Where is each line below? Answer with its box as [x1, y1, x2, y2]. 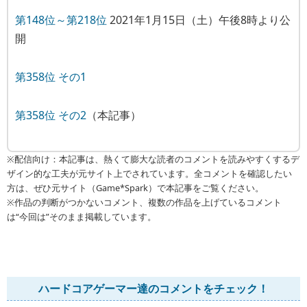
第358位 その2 [15, 107, 86, 123]
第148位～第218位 [15, 12, 107, 27]
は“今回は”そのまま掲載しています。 [7, 210, 156, 223]
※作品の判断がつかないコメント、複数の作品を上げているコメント [7, 196, 282, 209]
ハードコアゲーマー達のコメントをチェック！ [38, 281, 269, 297]
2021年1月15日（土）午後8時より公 [107, 12, 291, 27]
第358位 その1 [15, 69, 86, 84]
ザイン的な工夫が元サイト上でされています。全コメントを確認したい [7, 167, 292, 180]
